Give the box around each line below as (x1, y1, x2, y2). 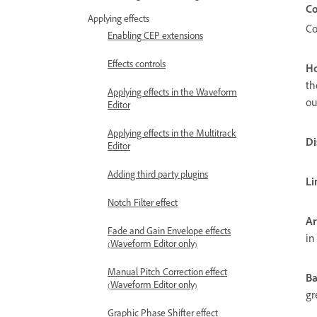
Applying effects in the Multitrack (108, 128, 236, 142)
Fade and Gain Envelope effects (108, 226, 231, 240)
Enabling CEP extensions (108, 30, 203, 45)
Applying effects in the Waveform (108, 87, 237, 101)
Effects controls (108, 59, 166, 73)
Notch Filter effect (108, 197, 178, 212)
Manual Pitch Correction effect (108, 267, 227, 281)
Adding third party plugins (108, 169, 208, 183)
